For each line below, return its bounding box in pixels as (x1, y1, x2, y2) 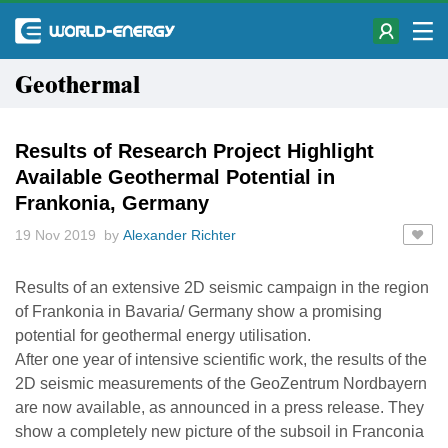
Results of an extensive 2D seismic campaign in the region (15, 279, 429, 296)
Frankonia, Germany (15, 192, 209, 214)
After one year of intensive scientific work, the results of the (15, 351, 427, 368)
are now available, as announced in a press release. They (15, 399, 424, 416)
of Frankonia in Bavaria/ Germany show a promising (15, 303, 382, 320)
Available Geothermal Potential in (15, 166, 335, 188)
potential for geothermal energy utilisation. (15, 327, 311, 344)
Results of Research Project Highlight (15, 140, 374, 162)
